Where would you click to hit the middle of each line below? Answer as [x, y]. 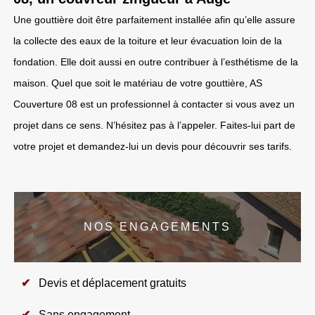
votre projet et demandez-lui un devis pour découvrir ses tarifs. [153, 146]
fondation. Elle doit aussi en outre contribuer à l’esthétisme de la [156, 62]
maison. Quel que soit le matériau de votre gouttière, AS [138, 83]
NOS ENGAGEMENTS [157, 227]
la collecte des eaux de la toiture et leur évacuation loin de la [148, 41]
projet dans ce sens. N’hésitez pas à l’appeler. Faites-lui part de [154, 125]
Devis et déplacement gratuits [112, 283]
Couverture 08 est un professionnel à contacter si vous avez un [154, 104]
